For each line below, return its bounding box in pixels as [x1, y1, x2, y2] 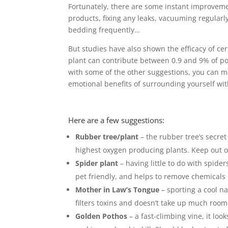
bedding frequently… [68, 24, 140, 35]
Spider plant [75, 158, 119, 168]
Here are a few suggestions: [68, 115, 165, 125]
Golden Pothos [75, 211, 128, 221]
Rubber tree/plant [75, 131, 139, 141]
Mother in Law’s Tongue [75, 184, 160, 194]
